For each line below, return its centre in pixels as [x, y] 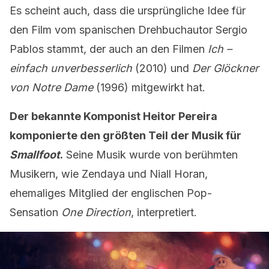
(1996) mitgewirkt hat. [149, 87]
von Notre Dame [51, 87]
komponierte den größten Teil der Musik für [125, 135]
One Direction [96, 212]
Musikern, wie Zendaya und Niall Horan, [109, 174]
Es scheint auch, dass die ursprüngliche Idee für [128, 11]
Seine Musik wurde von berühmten [150, 155]
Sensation [35, 212]
